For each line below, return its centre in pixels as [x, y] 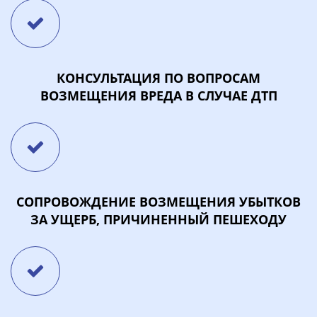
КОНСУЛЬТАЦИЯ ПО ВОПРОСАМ [158, 77]
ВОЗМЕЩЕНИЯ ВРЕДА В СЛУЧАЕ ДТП [158, 95]
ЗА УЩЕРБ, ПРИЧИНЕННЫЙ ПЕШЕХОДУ [158, 219]
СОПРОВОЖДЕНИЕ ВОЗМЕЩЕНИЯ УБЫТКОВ [158, 202]
